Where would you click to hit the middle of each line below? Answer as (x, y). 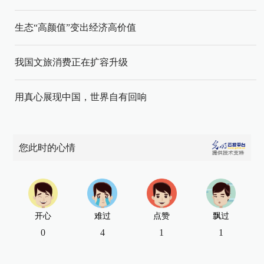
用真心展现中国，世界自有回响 (81, 97)
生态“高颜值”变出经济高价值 (75, 27)
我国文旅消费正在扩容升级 (71, 62)
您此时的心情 (47, 148)
